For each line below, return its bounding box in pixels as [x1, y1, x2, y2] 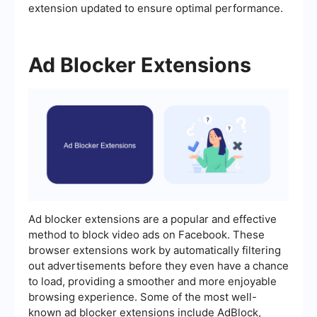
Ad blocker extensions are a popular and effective [28, 212, 277, 226]
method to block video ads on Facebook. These [28, 227, 265, 241]
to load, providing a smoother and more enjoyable [28, 274, 277, 288]
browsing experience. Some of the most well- [28, 289, 257, 304]
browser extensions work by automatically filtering [28, 243, 281, 257]
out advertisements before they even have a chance [28, 258, 289, 272]
